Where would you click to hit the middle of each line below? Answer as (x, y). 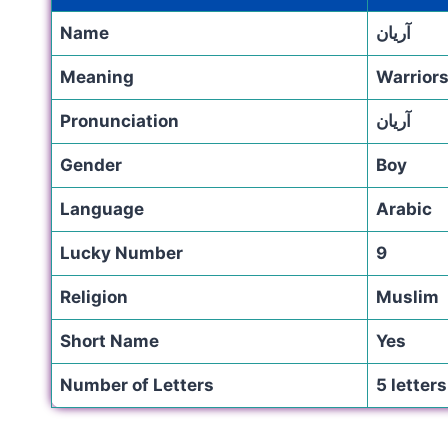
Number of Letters (137, 384)
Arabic (404, 208)
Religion (94, 296)
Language (102, 208)
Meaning (97, 76)
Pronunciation (119, 120)
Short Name (109, 340)
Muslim (407, 296)
